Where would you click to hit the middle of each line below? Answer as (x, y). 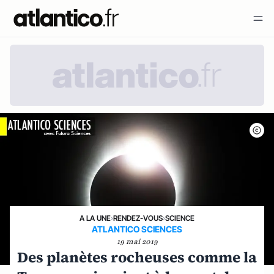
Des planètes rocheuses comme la (137, 257)
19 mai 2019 (137, 241)
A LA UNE (95, 218)
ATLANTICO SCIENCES (137, 229)
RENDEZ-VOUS (138, 218)
